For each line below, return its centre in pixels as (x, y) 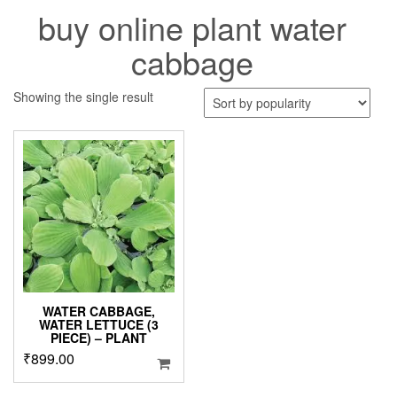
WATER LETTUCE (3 (99, 324)
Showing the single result (83, 97)
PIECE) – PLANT (99, 337)
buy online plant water (192, 27)
